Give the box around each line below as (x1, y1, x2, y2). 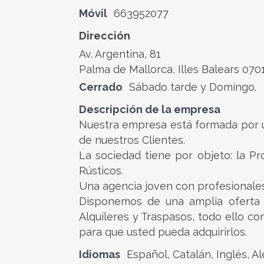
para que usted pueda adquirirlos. (79, 226, 247, 238)
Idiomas (79, 248, 120, 260)
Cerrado (79, 81, 123, 93)
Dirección (79, 29, 130, 42)
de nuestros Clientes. (79, 134, 185, 146)
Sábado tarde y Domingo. (129, 81, 256, 93)
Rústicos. (79, 164, 123, 177)
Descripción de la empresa (79, 103, 220, 115)
